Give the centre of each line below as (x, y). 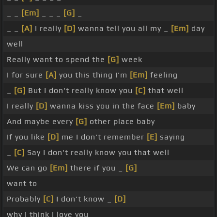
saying (171, 137)
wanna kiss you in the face (102, 106)
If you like (27, 137)
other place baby (121, 122)
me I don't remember (103, 137)
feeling (163, 75)
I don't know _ (84, 199)
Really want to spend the (57, 60)
